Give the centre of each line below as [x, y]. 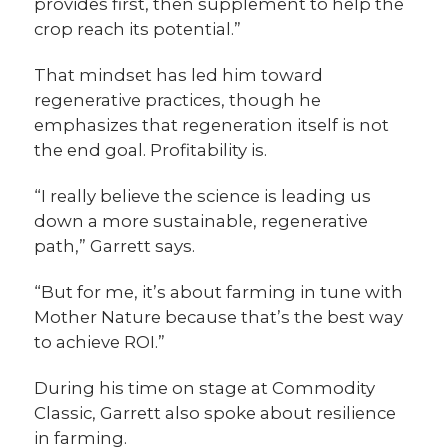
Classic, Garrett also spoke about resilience [215, 413]
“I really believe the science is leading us [203, 196]
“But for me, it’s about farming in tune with [219, 292]
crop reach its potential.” [138, 29]
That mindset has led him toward [179, 75]
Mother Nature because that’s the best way [219, 317]
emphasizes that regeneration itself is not [212, 125]
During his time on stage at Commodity [205, 388]
